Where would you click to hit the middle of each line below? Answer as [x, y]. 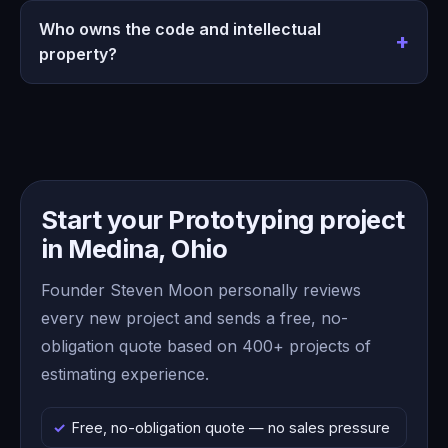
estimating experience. [125, 373]
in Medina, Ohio [134, 248]
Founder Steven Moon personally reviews [201, 289]
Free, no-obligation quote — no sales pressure [231, 427]
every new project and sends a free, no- [194, 317]
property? [77, 53]
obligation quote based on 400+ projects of [206, 345]
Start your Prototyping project [223, 219]
